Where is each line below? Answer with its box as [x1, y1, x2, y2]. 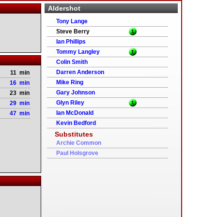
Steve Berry [56, 28, 90, 35]
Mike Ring [56, 79, 83, 86]
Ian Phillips [56, 38, 86, 45]
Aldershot [45, 4, 80, 12]
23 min [10, 90, 30, 96]
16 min [10, 79, 30, 86]
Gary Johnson [56, 89, 95, 96]
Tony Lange [56, 18, 88, 25]
